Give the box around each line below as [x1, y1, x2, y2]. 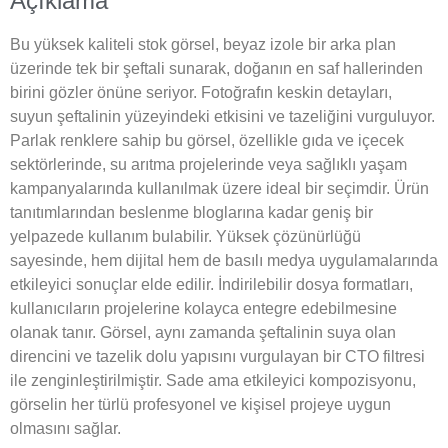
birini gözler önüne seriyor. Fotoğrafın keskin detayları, [10, 83, 392, 101]
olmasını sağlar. [10, 419, 121, 437]
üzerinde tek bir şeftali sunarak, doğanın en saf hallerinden [10, 59, 423, 77]
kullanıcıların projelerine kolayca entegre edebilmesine [10, 299, 397, 317]
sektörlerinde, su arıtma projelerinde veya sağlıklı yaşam [10, 155, 407, 173]
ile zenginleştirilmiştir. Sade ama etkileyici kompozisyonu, [10, 371, 416, 389]
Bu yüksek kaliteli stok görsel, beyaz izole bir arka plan [10, 35, 396, 53]
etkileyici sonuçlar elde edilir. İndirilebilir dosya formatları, [10, 275, 413, 293]
